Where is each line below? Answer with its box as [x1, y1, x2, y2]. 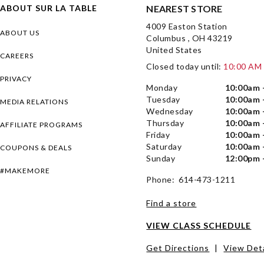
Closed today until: [146, 61, 224, 71]
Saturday [146, 141, 182, 151]
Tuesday [146, 94, 180, 104]
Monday [146, 82, 178, 93]
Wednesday [146, 105, 193, 116]
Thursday [146, 117, 184, 128]
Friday [146, 129, 170, 140]
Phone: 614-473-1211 [146, 174, 236, 184]
